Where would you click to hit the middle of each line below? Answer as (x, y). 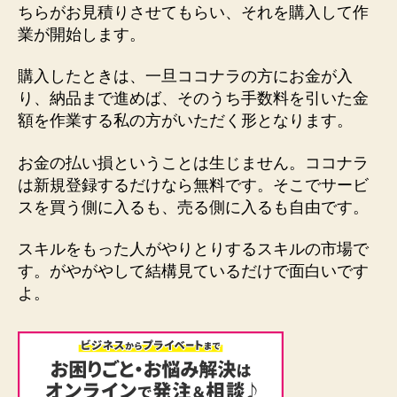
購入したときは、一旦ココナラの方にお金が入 (185, 77)
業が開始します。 (82, 34)
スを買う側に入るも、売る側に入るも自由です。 (193, 207)
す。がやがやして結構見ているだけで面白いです (193, 272)
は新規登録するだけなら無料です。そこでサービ (193, 185)
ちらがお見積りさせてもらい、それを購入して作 (193, 12)
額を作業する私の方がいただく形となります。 (185, 121)
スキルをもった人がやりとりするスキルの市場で (193, 249)
